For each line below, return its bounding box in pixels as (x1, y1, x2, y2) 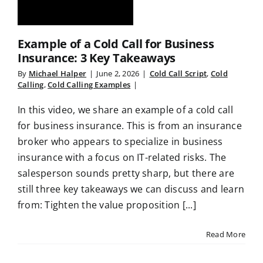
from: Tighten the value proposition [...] (18, 198, 196, 211)
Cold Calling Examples (48, 79, 131, 90)
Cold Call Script (149, 68, 207, 79)
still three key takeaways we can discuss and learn (18, 183, 244, 195)
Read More (205, 229, 245, 240)
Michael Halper (28, 68, 87, 79)
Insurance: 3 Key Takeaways (18, 50, 176, 66)
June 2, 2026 (96, 68, 140, 79)
